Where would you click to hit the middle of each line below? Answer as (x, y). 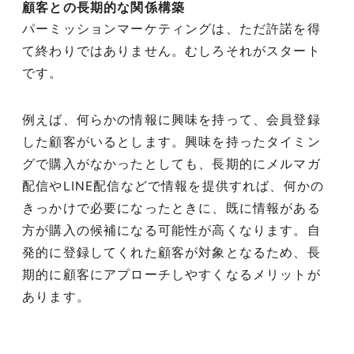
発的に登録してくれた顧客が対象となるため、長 (171, 253)
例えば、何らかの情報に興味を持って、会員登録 (171, 120)
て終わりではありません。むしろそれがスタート (171, 51)
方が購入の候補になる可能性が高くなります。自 (171, 231)
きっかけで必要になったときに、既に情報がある (171, 209)
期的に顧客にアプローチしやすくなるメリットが (171, 275)
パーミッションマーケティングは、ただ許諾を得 (171, 29)
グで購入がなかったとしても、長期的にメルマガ (171, 164)
